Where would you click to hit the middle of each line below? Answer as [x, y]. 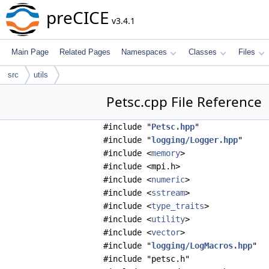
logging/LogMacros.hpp [202, 246]
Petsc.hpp [173, 127]
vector [166, 232]
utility [168, 219]
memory [166, 153]
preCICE [78, 17]
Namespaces [144, 52]
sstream [168, 193]
